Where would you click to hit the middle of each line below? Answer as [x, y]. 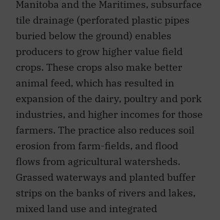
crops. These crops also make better [99, 67]
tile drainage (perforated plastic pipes [103, 20]
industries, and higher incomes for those [109, 114]
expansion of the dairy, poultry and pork [109, 98]
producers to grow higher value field [99, 51]
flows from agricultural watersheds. [98, 161]
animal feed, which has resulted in [95, 82]
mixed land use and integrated [86, 208]
